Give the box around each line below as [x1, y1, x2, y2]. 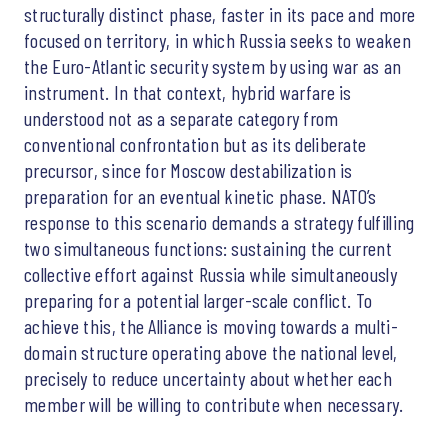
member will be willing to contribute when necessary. [24, 391, 404, 416]
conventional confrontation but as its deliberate [24, 131, 367, 156]
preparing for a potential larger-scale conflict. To [24, 287, 373, 312]
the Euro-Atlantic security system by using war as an [24, 53, 402, 78]
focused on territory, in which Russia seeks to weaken [24, 27, 411, 52]
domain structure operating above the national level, [24, 339, 398, 364]
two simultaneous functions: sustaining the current [24, 235, 392, 260]
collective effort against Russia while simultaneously [24, 261, 397, 286]
